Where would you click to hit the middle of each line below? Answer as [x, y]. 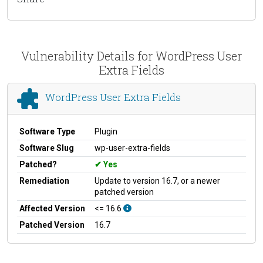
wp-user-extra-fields [132, 148]
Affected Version [52, 208]
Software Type [47, 131]
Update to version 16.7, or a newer [157, 181]
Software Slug [47, 148]
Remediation [44, 181]
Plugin [106, 131]
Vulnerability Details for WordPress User [131, 55]
